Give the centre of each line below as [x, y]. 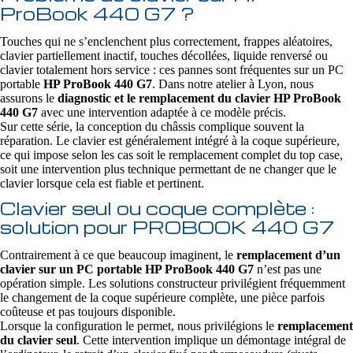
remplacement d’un [288, 255]
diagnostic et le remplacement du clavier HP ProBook [199, 98]
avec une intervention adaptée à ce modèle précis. [162, 112]
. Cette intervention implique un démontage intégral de [211, 340]
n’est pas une [288, 269]
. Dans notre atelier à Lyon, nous [233, 84]
